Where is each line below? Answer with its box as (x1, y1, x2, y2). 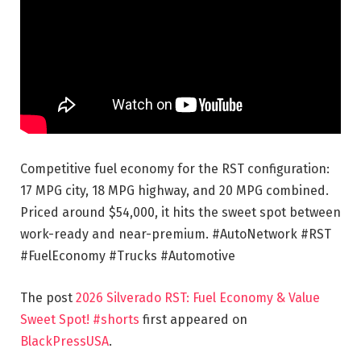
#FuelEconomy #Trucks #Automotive (20, 248, 235, 264)
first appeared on (139, 311, 247, 327)
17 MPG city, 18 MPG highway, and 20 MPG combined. (20, 183, 329, 199)
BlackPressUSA (20, 333, 109, 349)
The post (20, 289, 76, 305)
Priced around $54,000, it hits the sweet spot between (20, 205, 341, 221)
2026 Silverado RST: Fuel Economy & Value (76, 289, 320, 305)
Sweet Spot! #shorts (20, 311, 139, 327)
